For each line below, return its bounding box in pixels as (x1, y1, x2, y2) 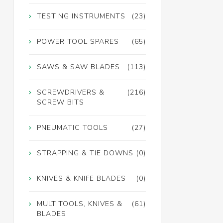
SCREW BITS (36, 98, 84, 108)
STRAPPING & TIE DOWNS (36, 148, 133, 158)
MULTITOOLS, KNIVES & (36, 199, 122, 209)
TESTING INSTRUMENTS (36, 11, 125, 21)
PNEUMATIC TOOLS (36, 123, 108, 133)
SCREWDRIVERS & (36, 88, 105, 98)
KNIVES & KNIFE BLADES (36, 174, 126, 184)
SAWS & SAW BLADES (36, 62, 120, 72)
